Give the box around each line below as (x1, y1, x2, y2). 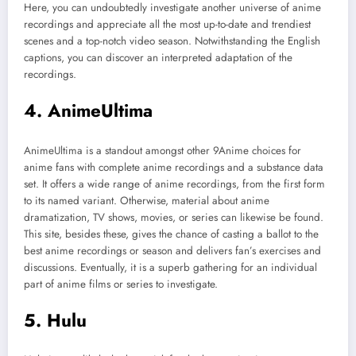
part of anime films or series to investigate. (24, 276, 218, 292)
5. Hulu (24, 307, 87, 333)
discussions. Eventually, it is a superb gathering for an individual (24, 259, 317, 275)
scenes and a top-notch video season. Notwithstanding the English (24, 33, 320, 49)
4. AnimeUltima (24, 98, 153, 124)
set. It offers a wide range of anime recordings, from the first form (24, 176, 325, 192)
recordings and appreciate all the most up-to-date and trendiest (24, 17, 311, 33)
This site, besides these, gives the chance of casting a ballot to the (24, 226, 319, 242)
